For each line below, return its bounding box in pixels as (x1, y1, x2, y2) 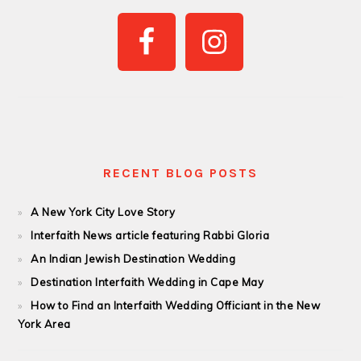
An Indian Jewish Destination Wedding (31, 251, 236, 265)
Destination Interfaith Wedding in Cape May (31, 275, 264, 288)
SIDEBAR (17, 15, 98, 34)
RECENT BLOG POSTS (103, 164, 258, 180)
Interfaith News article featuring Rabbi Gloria (31, 228, 270, 242)
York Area (18, 317, 71, 330)
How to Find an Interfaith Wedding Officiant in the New (31, 298, 321, 312)
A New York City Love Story (31, 205, 176, 218)
